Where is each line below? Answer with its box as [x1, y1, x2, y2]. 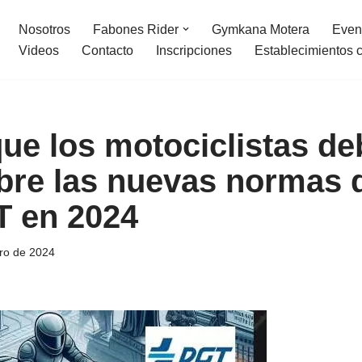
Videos [19, 44, 59, 57]
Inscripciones [156, 44, 232, 57]
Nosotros [19, 23, 70, 36]
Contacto [82, 44, 133, 57]
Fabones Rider [93, 23, 179, 36]
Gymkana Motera [212, 23, 309, 36]
